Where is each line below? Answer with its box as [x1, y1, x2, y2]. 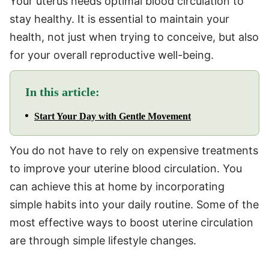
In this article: [25, 85, 100, 98]
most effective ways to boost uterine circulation [10, 216, 253, 229]
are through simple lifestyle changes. [10, 234, 196, 247]
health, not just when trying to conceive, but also [10, 30, 259, 43]
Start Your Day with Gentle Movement [34, 110, 191, 121]
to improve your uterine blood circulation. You [10, 162, 242, 175]
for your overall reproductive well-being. [10, 48, 214, 61]
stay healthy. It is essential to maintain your [10, 12, 229, 25]
